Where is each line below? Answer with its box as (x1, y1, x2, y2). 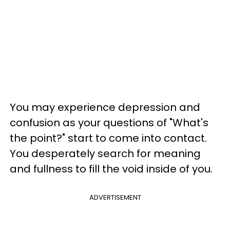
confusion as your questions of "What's (10, 116, 208, 130)
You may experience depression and (10, 100, 200, 114)
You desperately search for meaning (10, 146, 201, 161)
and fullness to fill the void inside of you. (10, 162, 213, 176)
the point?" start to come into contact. (10, 131, 207, 145)
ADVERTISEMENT (89, 193, 141, 202)
